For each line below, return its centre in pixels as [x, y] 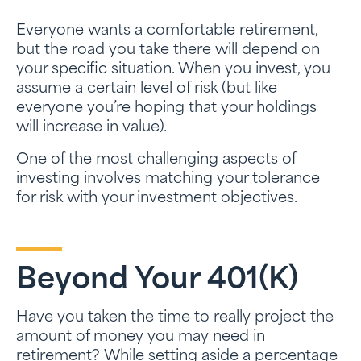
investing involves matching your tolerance [168, 179]
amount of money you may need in [141, 337]
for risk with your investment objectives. [157, 199]
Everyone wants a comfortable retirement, [167, 31]
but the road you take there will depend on [168, 50]
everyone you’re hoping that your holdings [166, 108]
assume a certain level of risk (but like [147, 89]
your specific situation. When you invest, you [173, 70]
